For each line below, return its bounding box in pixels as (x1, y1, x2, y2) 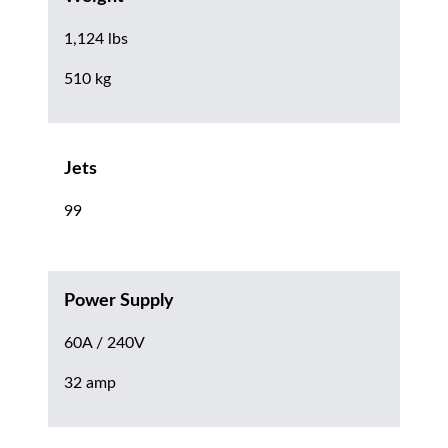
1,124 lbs (64, 30, 128, 47)
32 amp (64, 374, 116, 391)
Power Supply (64, 291, 174, 310)
